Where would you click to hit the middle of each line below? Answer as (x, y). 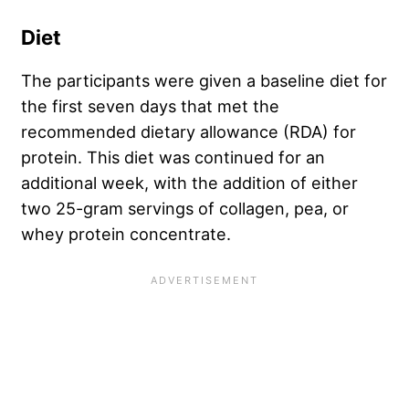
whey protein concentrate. (126, 234)
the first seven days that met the (150, 106)
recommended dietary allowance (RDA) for (189, 132)
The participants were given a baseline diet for (204, 81)
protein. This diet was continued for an (173, 157)
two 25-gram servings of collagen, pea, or (185, 209)
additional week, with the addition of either (189, 183)
